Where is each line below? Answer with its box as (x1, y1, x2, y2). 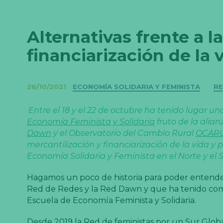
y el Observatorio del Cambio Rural (51, 128, 196, 138)
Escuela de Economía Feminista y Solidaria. (26, 195, 196, 205)
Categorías (72, 82, 136, 97)
